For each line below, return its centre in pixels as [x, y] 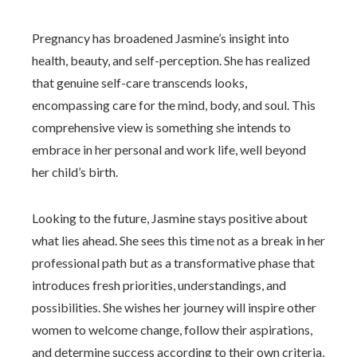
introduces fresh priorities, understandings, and [159, 285]
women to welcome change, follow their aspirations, [172, 330]
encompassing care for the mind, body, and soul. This [174, 105]
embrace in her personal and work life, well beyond [169, 149]
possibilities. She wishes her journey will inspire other [174, 307]
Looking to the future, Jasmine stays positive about [170, 218]
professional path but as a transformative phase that [173, 263]
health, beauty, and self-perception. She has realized [171, 60]
